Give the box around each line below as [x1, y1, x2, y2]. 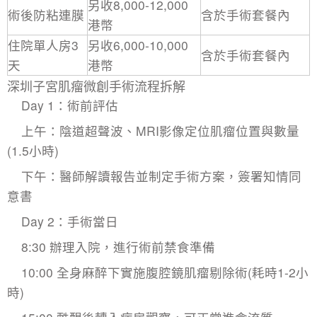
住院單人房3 [8, 35, 79, 54]
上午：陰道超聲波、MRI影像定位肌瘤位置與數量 [21, 121, 299, 139]
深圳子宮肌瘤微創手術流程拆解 [7, 76, 185, 95]
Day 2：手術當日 [21, 212, 118, 230]
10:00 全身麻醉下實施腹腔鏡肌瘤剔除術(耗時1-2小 [21, 263, 309, 281]
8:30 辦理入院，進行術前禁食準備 [21, 237, 215, 255]
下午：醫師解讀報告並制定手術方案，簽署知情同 [21, 166, 301, 185]
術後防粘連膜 [8, 5, 84, 23]
